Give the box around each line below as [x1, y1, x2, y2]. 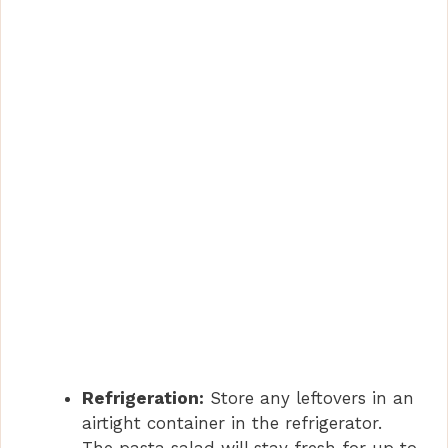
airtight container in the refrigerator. [82, 413, 382, 434]
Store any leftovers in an [204, 388, 414, 409]
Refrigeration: [82, 388, 204, 409]
